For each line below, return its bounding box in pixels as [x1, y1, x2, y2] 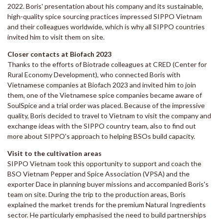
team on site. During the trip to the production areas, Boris [7, 190, 186, 199]
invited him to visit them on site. [7, 33, 105, 42]
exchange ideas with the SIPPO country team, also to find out [7, 122, 196, 131]
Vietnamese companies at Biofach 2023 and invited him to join [7, 81, 196, 89]
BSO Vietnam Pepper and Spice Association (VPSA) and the [7, 170, 190, 178]
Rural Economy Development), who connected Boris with [7, 70, 180, 79]
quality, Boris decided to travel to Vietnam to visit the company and [7, 111, 211, 120]
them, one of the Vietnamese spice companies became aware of [7, 91, 202, 100]
